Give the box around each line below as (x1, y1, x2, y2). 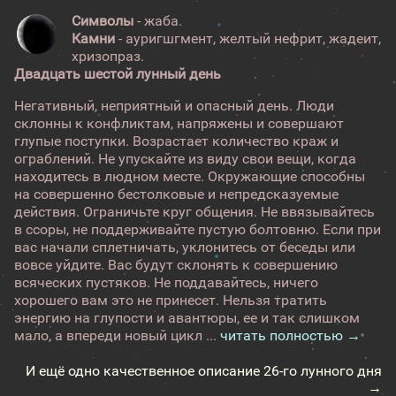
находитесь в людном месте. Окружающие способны (14, 168, 365, 185)
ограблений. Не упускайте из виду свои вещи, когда (14, 150, 356, 167)
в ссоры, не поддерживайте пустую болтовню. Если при (14, 221, 381, 238)
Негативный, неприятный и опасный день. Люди (14, 97, 334, 114)
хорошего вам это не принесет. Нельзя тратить (14, 292, 327, 308)
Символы (72, 12, 133, 29)
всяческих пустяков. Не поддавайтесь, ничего (14, 274, 318, 291)
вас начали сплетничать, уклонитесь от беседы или (14, 239, 355, 255)
